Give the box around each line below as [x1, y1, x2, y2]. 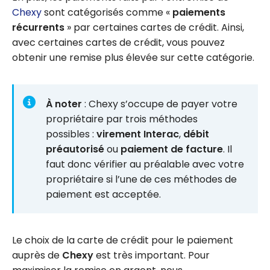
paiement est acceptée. [46, 187, 161, 201]
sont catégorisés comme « [42, 5, 172, 20]
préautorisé [46, 142, 104, 156]
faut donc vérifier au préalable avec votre [46, 157, 244, 171]
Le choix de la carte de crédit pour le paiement [12, 233, 233, 247]
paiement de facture [121, 142, 223, 156]
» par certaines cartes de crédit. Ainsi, [64, 20, 244, 35]
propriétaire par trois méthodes [46, 111, 198, 126]
